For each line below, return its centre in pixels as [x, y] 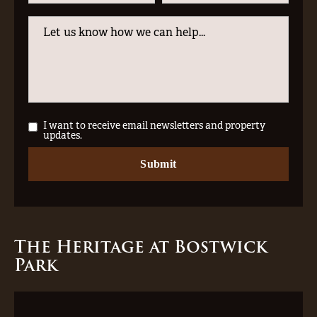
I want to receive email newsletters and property [154, 125]
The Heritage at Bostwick [141, 247]
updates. [63, 135]
